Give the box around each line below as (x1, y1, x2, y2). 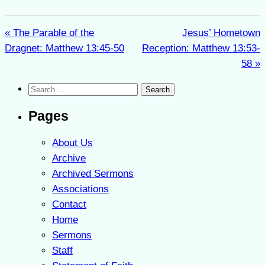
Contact (52, 198, 86, 210)
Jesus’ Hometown (182, 27, 260, 39)
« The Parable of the (5, 27, 94, 39)
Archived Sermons (52, 167, 134, 179)
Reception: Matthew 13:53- (142, 43, 260, 54)
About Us (52, 137, 93, 148)
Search (28, 83, 59, 95)
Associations (52, 183, 109, 195)
